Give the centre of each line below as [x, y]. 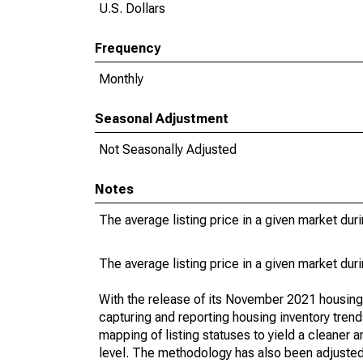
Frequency [128, 48]
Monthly [121, 79]
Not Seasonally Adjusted [168, 149]
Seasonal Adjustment [162, 119]
